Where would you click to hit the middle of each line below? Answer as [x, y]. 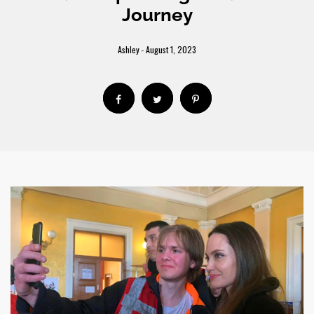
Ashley [129, 49]
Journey [157, 15]
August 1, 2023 [171, 49]
